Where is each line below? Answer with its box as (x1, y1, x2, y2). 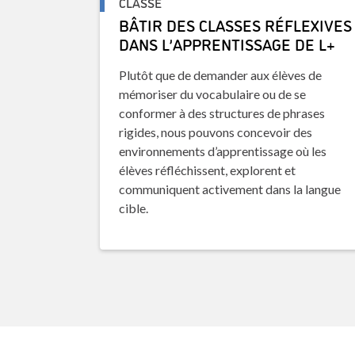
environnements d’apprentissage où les (119, 143, 327, 159)
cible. (119, 200, 149, 216)
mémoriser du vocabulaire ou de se (119, 86, 307, 102)
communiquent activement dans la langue (119, 181, 342, 197)
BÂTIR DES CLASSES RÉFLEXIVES (119, 13, 353, 36)
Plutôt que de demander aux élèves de (119, 67, 323, 83)
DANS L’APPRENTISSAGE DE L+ (119, 32, 336, 55)
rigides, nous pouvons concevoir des (119, 124, 313, 140)
